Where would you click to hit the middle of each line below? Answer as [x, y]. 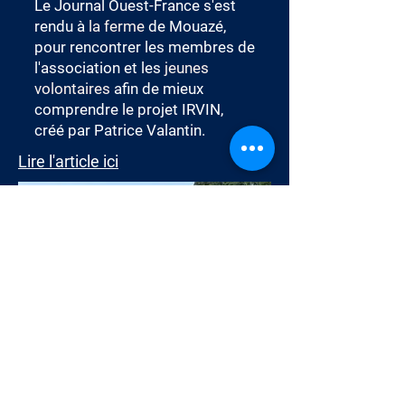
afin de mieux [157, 89]
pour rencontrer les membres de [145, 47]
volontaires [72, 89]
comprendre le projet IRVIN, [129, 109]
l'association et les [98, 68]
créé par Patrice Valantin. [120, 130]
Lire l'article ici [68, 161]
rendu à [61, 26]
